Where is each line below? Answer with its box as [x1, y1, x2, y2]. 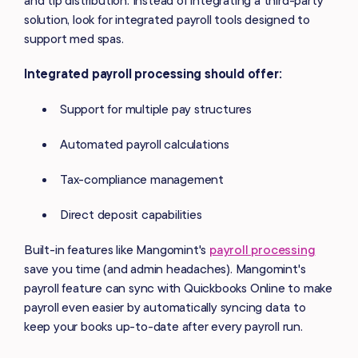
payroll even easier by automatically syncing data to [24, 298, 306, 315]
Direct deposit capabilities [60, 205, 202, 222]
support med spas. [24, 30, 124, 46]
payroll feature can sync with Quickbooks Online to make [24, 279, 332, 296]
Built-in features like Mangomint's [24, 241, 209, 257]
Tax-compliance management [60, 170, 224, 187]
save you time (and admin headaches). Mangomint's [24, 260, 306, 276]
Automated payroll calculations [60, 135, 229, 152]
